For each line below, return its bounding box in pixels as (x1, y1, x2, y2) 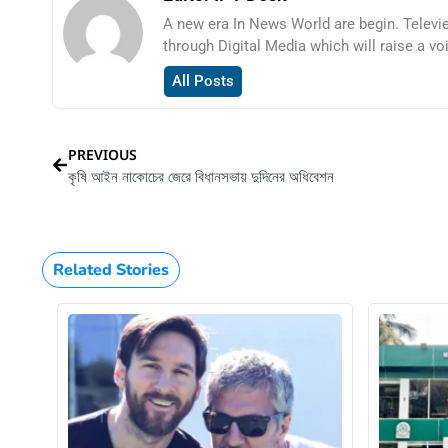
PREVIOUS (68, 144, 137, 164)
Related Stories (53, 258, 169, 281)
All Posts (172, 71, 234, 90)
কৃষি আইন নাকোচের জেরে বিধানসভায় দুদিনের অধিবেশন (68, 165, 334, 186)
